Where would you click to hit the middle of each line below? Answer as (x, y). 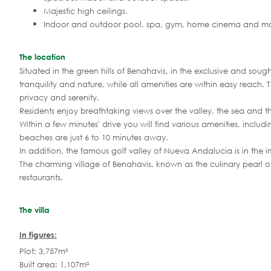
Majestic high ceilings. (86, 11)
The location (42, 57)
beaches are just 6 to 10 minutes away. (94, 137)
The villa (34, 210)
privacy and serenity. (59, 97)
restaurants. (41, 177)
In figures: (38, 235)
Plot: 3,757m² (44, 252)
